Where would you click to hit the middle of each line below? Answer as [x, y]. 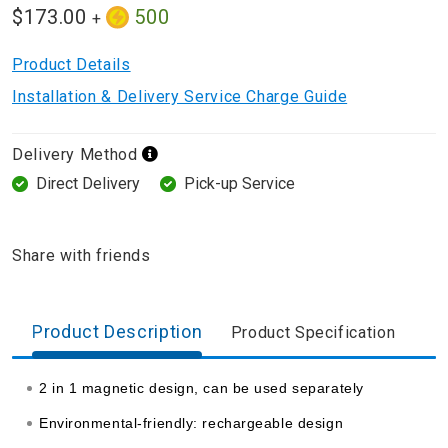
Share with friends [81, 256]
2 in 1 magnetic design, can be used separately [201, 388]
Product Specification [313, 333]
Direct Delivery [88, 184]
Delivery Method [75, 155]
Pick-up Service [239, 184]
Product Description [117, 332]
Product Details [71, 65]
